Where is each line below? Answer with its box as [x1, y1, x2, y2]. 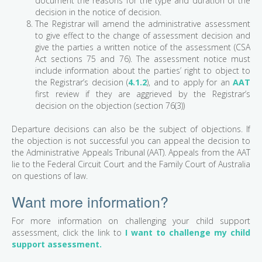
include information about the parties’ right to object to [35, 65, 250, 77]
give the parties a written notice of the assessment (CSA [35, 42, 250, 53]
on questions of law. [12, 170, 88, 182]
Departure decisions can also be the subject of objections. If [12, 123, 250, 135]
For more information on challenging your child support [12, 215, 250, 227]
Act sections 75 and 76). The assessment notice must [35, 53, 250, 65]
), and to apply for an [147, 77, 233, 88]
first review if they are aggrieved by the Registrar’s [35, 88, 250, 100]
